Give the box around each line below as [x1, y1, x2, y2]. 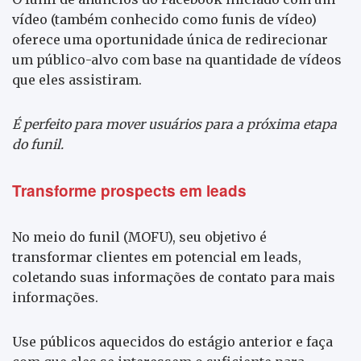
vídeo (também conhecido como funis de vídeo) [12, 10, 317, 27]
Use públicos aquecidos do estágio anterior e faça [12, 333, 333, 350]
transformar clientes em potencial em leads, [12, 248, 301, 265]
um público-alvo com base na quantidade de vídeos [12, 51, 342, 68]
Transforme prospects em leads [12, 179, 247, 201]
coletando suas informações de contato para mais [12, 268, 335, 285]
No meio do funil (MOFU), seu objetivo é [12, 228, 267, 245]
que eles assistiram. [12, 71, 142, 88]
